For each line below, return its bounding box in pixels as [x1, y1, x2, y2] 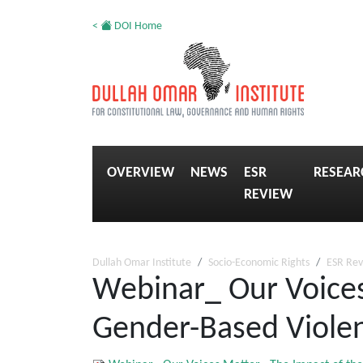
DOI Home [112, 20, 162, 32]
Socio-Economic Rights [208, 257, 310, 269]
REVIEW [244, 187, 293, 203]
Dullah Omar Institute [92, 257, 191, 269]
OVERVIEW [107, 165, 174, 181]
